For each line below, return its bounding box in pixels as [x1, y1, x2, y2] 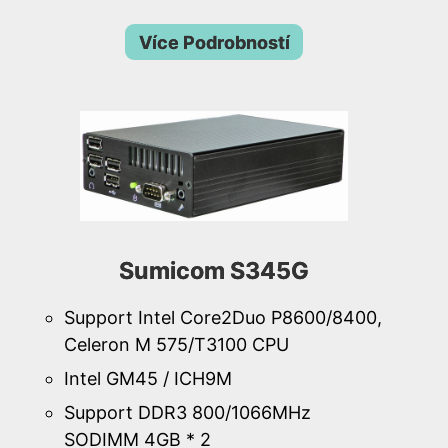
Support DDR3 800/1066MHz [64, 402, 311, 424]
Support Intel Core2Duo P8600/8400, [64, 307, 382, 329]
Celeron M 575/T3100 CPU [64, 334, 289, 356]
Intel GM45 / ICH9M [64, 368, 232, 390]
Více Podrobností [138, 31, 290, 53]
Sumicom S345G [119, 256, 309, 286]
